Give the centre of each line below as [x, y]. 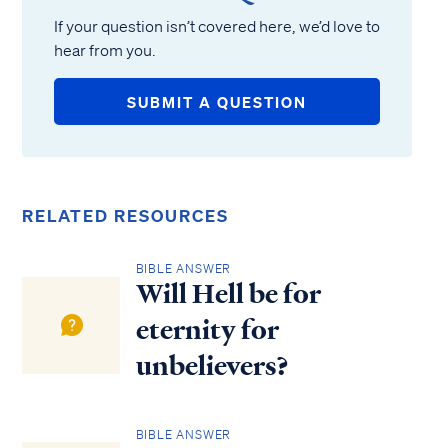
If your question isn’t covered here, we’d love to [217, 26]
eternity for [207, 330]
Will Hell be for [228, 294]
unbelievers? [212, 366]
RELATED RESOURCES [125, 215]
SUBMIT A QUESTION [217, 101]
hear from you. [105, 50]
